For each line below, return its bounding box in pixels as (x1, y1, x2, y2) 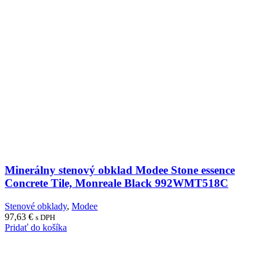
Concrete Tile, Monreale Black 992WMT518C (5, 177, 228, 190)
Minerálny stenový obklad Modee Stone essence (5, 164, 235, 177)
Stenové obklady (5, 201, 67, 212)
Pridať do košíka (5, 222, 67, 233)
